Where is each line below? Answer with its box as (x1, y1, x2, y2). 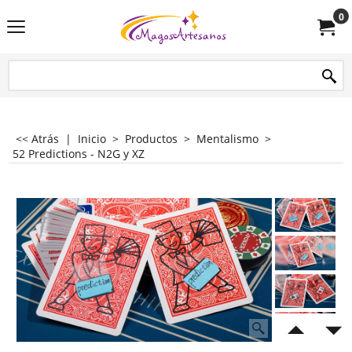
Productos (125, 131, 178, 146)
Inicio (78, 131, 106, 146)
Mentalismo (196, 131, 258, 146)
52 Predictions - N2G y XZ (13, 146, 145, 161)
